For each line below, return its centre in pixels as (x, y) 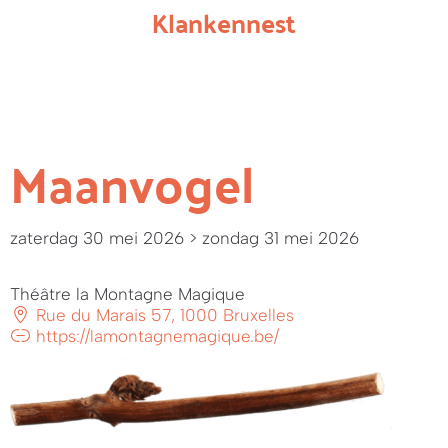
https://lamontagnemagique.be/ (155, 336)
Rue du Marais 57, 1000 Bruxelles (163, 315)
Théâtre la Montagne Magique (127, 294)
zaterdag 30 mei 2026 (97, 238)
